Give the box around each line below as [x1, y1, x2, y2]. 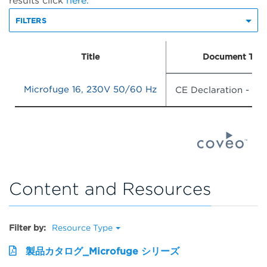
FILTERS [15, 16, 46, 26]
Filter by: [9, 222, 46, 232]
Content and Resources [9, 178, 211, 199]
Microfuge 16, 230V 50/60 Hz [24, 84, 157, 95]
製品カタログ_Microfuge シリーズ [26, 245, 179, 257]
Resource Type [52, 222, 113, 232]
